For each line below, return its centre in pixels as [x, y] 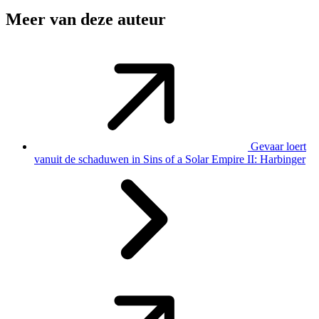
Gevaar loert [278, 146]
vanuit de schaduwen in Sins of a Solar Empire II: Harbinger [170, 159]
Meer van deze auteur [86, 19]
